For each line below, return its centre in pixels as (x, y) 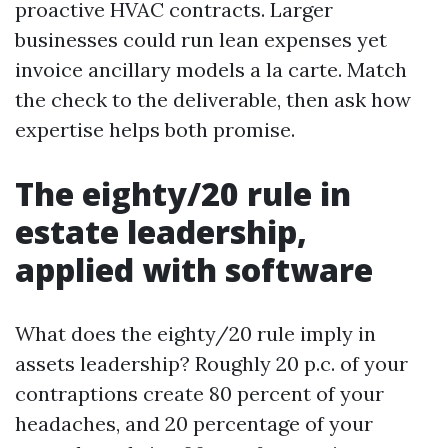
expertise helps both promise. (155, 129)
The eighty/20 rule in (183, 193)
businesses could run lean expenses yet (201, 39)
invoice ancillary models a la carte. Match (211, 69)
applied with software (194, 269)
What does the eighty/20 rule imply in (195, 333)
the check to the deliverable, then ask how (213, 99)
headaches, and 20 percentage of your (194, 423)
